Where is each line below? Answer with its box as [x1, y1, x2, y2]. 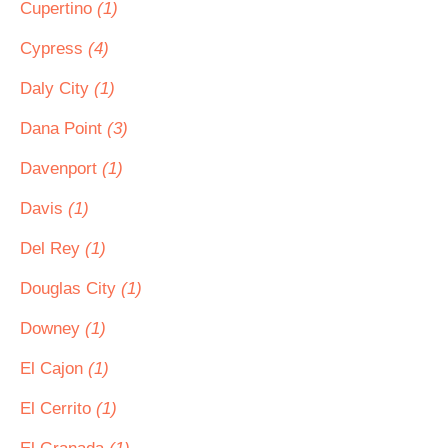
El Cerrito [20, 399, 96, 418]
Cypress [20, 39, 88, 58]
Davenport [20, 159, 102, 178]
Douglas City [20, 279, 121, 298]
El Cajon [20, 359, 88, 378]
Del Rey [20, 239, 85, 258]
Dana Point [20, 119, 107, 138]
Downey [20, 319, 85, 338]
